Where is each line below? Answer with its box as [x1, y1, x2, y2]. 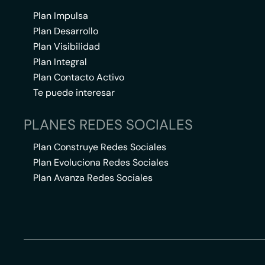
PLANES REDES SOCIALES [24, 115, 193, 134]
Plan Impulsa [33, 9, 88, 22]
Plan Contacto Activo [33, 71, 124, 83]
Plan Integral [33, 56, 87, 68]
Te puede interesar [33, 86, 115, 99]
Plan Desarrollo [33, 25, 98, 37]
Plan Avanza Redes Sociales [33, 172, 153, 184]
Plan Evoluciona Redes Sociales [33, 156, 169, 169]
